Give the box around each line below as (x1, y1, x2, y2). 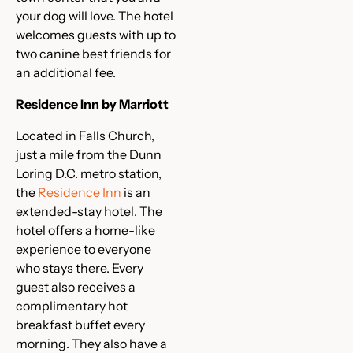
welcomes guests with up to (16, 27, 176, 43)
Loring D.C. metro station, (16, 165, 162, 181)
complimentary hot (16, 298, 128, 314)
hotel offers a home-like (16, 222, 155, 238)
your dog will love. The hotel (16, 8, 173, 24)
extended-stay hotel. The (16, 203, 162, 219)
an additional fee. (16, 65, 116, 80)
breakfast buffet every (16, 317, 145, 333)
